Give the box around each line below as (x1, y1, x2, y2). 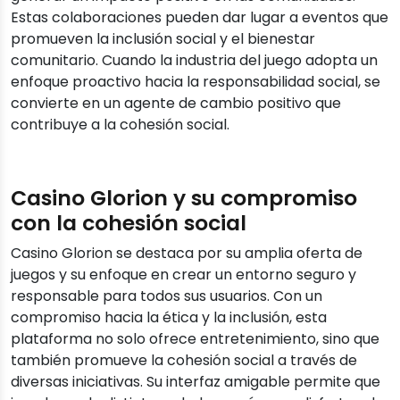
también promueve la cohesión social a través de (11, 350, 357, 371)
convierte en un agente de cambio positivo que (11, 93, 341, 114)
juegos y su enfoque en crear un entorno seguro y (11, 264, 356, 286)
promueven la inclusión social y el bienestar (11, 29, 315, 50)
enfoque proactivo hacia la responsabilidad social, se (11, 71, 380, 93)
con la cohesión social (11, 208, 246, 238)
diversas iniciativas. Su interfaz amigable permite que (11, 371, 380, 393)
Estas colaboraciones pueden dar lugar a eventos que (11, 7, 388, 29)
